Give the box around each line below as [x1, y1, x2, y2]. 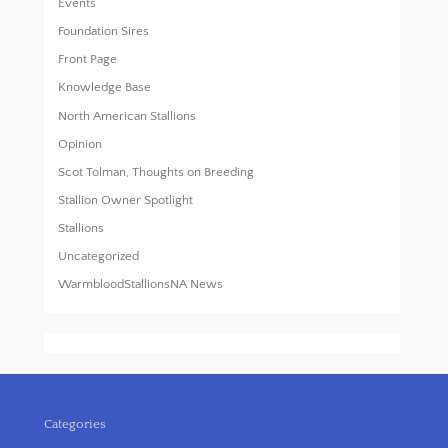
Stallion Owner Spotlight [58, 192, 194, 207]
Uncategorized [58, 249, 140, 264]
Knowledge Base [58, 80, 152, 95]
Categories [44, 416, 106, 431]
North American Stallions [58, 108, 197, 123]
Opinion [58, 136, 103, 151]
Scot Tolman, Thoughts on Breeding [58, 164, 255, 179]
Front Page [58, 52, 118, 67]
